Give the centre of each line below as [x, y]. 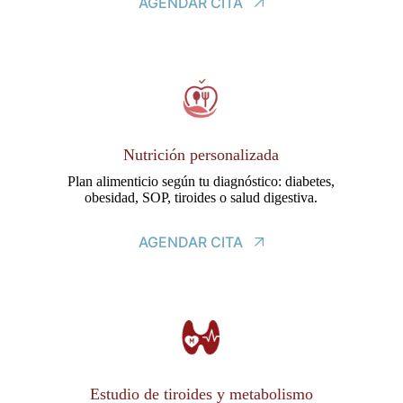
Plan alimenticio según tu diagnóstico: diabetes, [201, 182]
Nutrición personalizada [201, 155]
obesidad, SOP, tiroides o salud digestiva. [201, 198]
